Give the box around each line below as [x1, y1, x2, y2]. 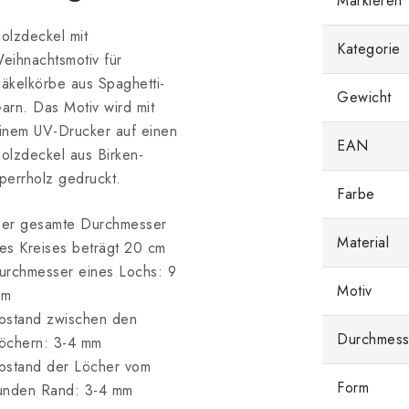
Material [337, 232, 389, 253]
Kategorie [337, 38, 401, 59]
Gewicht [337, 87, 392, 108]
